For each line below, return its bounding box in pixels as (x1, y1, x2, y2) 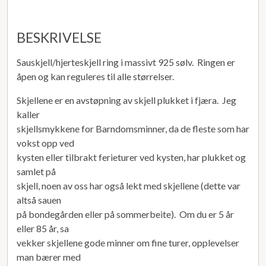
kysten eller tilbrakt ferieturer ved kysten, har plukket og (17, 151, 246, 163)
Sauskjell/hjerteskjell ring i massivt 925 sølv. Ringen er (17, 56, 235, 68)
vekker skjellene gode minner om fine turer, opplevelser (17, 236, 239, 248)
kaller (17, 108, 40, 120)
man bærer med (17, 251, 81, 262)
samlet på (17, 165, 56, 177)
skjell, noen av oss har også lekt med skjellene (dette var (17, 179, 240, 191)
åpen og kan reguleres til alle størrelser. (17, 70, 174, 82)
